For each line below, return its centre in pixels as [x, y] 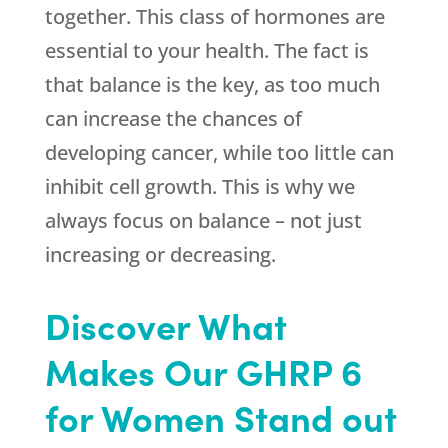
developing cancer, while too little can [219, 153]
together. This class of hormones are [214, 17]
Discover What [165, 325]
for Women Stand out [220, 417]
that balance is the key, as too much [212, 85]
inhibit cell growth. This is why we [199, 187]
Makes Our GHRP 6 [203, 371]
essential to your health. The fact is [206, 51]
